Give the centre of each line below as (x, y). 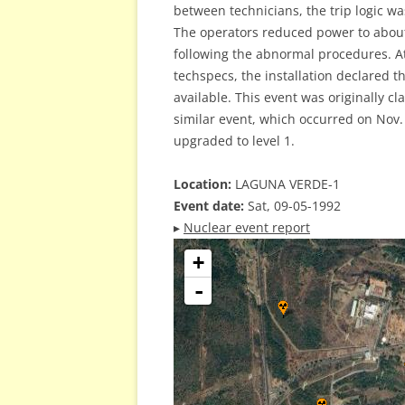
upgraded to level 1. (234, 141)
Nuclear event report (247, 227)
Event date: (209, 206)
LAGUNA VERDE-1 (286, 184)
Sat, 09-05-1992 (292, 206)
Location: (202, 184)
